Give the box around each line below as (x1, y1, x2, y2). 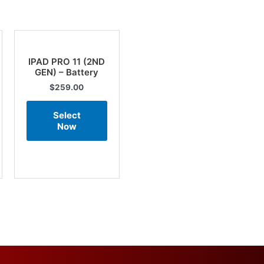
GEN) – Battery (35, 67, 99, 78)
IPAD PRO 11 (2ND (28, 56, 105, 68)
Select (52, 109, 81, 121)
